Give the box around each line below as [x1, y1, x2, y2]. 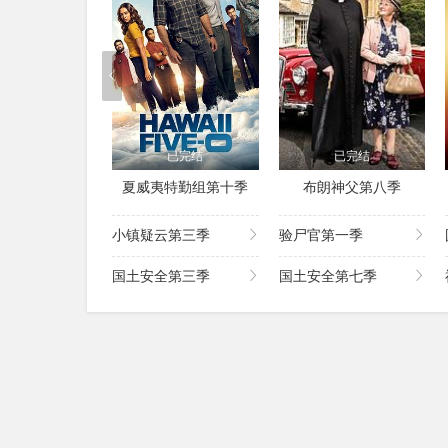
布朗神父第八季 [302, 180, 401, 196]
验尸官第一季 [278, 228, 363, 244]
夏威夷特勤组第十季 [122, 180, 249, 196]
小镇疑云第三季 [112, 228, 210, 244]
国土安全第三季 [112, 269, 210, 285]
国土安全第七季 [278, 269, 377, 285]
